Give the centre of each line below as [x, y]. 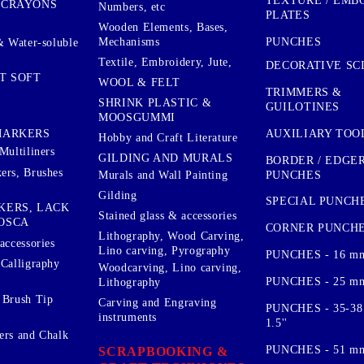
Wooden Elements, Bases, [163, 27]
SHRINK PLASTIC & [155, 102]
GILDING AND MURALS [166, 158]
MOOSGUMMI [137, 117]
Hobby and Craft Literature [168, 137]
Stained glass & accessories [168, 215]
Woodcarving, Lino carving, [170, 267]
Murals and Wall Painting [163, 175]
